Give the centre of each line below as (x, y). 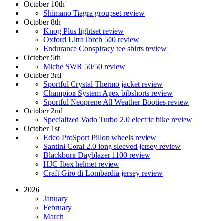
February (57, 208)
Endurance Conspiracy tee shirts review (105, 49)
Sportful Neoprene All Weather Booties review (116, 102)
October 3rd (42, 75)
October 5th (42, 58)
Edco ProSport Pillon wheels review (100, 138)
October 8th (42, 22)
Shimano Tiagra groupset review (94, 13)
